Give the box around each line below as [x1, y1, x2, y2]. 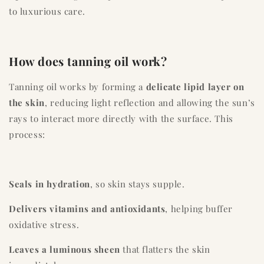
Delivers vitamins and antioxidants [9, 202, 166, 214]
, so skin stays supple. [90, 177, 185, 190]
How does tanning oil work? [9, 53, 167, 70]
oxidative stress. [9, 218, 80, 230]
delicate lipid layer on [146, 80, 245, 93]
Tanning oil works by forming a [9, 80, 146, 93]
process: [9, 128, 45, 140]
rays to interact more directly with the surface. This [9, 112, 233, 124]
